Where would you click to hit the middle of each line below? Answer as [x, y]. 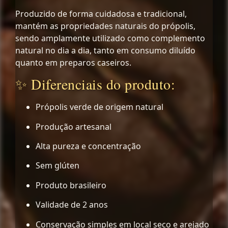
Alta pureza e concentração [88, 146]
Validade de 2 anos [72, 205]
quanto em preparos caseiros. [73, 62]
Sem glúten [58, 166]
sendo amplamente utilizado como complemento [110, 38]
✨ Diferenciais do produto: [95, 84]
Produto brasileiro [71, 185]
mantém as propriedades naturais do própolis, [105, 26]
